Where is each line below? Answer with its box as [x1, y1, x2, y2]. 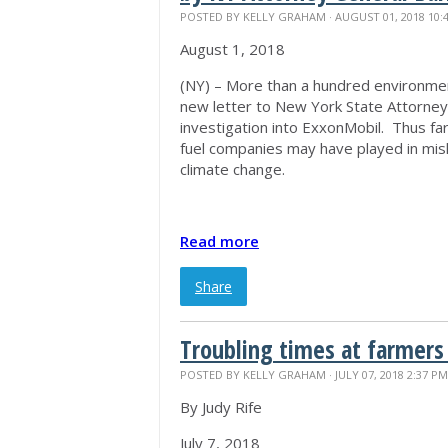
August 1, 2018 [180, 39, 285, 59]
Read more [180, 231, 259, 251]
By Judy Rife [180, 397, 262, 417]
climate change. [180, 159, 285, 179]
